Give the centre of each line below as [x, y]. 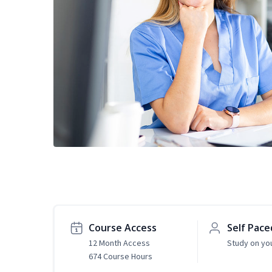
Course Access [123, 228]
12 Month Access [119, 243]
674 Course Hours [121, 257]
